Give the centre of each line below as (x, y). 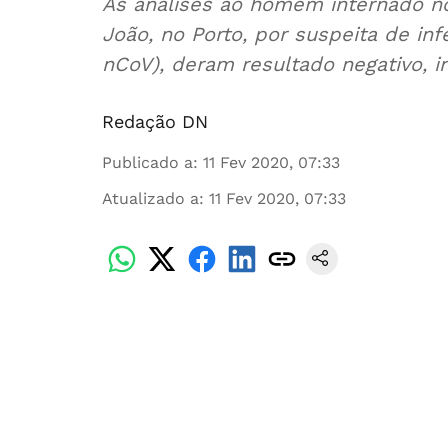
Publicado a (147, 162)
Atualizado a (150, 198)
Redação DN (155, 121)
